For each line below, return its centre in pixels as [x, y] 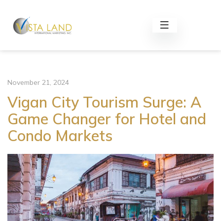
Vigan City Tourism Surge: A [104, 102]
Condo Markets [60, 136]
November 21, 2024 [38, 82]
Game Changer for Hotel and [107, 119]
